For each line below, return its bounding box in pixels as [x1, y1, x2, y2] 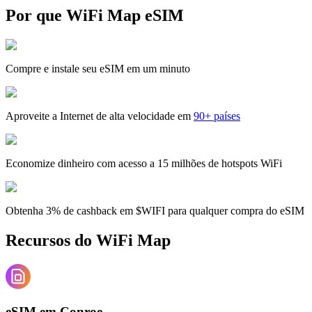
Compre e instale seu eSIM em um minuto [6, 62, 190, 75]
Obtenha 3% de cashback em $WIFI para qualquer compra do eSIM [6, 204, 304, 217]
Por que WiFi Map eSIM [6, 6, 184, 24]
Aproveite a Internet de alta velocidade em [6, 109, 191, 122]
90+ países [194, 109, 240, 122]
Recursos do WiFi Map [6, 231, 171, 249]
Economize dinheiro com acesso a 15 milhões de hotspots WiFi [6, 157, 282, 169]
